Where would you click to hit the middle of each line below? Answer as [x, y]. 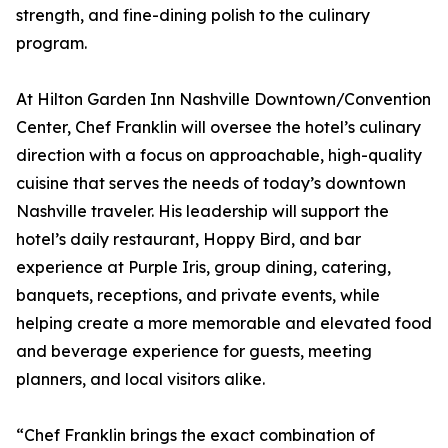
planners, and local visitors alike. [140, 379]
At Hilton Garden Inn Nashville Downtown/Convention [223, 99]
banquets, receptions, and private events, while [198, 295]
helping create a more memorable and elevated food [224, 323]
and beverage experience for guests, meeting [194, 351]
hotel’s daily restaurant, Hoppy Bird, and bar [188, 239]
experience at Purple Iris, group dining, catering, [203, 267]
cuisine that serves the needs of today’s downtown [211, 183]
